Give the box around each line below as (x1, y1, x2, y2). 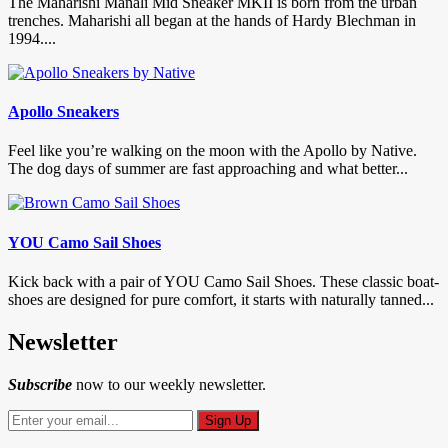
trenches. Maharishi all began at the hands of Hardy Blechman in (8, 11, 416, 29)
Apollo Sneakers (8, 103, 119, 121)
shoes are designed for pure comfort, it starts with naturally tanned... (8, 290, 434, 308)
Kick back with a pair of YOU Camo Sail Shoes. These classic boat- (8, 272, 439, 290)
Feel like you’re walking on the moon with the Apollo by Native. (8, 142, 417, 160)
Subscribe (8, 375, 72, 393)
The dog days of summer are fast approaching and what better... (8, 160, 408, 178)
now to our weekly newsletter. (72, 375, 266, 393)
